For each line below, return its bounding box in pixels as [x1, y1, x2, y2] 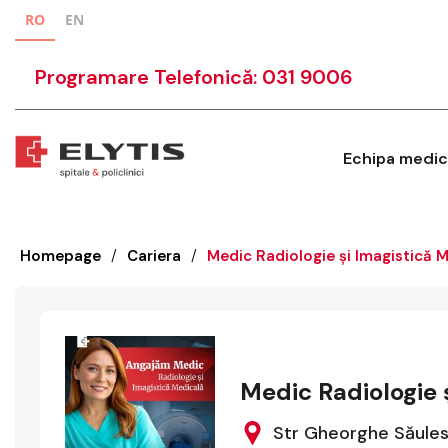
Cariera [127, 246, 181, 267]
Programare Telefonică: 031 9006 [35, 64, 353, 90]
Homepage [20, 246, 101, 267]
